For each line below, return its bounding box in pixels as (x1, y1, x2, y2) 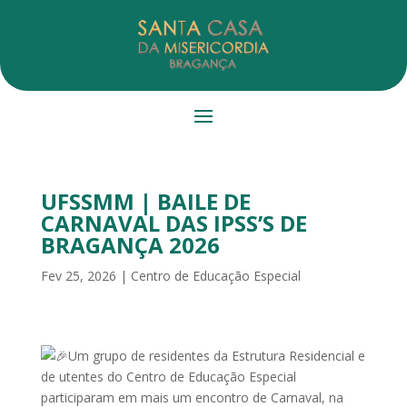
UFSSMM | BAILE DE (40, 186, 251, 216)
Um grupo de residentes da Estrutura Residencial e (67, 347, 365, 364)
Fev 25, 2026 (40, 267, 116, 284)
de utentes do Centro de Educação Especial (40, 368, 296, 385)
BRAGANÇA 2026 (40, 230, 220, 260)
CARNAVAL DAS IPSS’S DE (40, 208, 307, 238)
